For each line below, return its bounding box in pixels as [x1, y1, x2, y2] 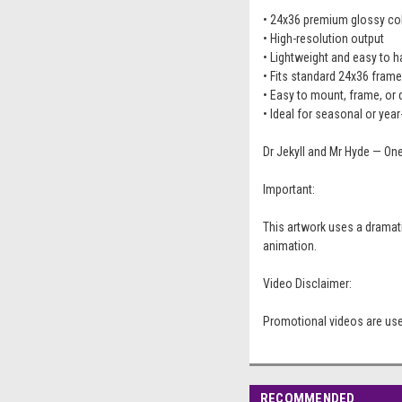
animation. [262, 238, 317, 253]
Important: [262, 181, 315, 197]
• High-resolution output [262, 31, 384, 46]
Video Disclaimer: [262, 275, 352, 291]
